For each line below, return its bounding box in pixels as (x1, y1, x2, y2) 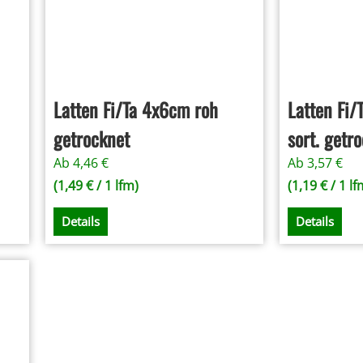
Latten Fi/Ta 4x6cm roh (53, 95, 219, 125)
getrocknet (53, 124, 130, 154)
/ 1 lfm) (93, 177, 139, 195)
